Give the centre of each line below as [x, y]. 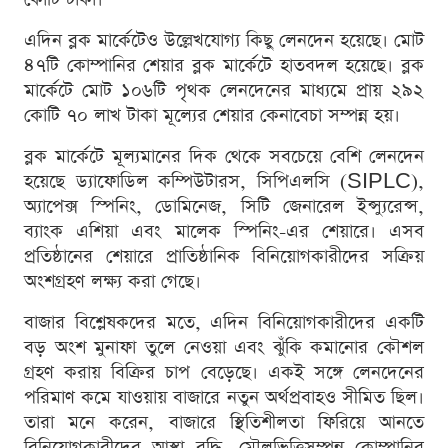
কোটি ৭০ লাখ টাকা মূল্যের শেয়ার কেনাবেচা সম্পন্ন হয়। [212, 115]
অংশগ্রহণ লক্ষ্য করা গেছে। [112, 281]
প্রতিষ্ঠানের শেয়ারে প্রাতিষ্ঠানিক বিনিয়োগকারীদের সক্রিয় [224, 256]
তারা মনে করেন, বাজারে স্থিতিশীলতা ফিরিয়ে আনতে [224, 422]
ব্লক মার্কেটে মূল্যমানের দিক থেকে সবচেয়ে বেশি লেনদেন [224, 156]
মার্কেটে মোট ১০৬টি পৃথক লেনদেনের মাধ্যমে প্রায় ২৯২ [224, 90]
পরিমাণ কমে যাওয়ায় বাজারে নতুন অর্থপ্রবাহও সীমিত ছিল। [224, 397]
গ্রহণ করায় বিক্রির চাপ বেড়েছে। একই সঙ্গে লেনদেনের [224, 372]
